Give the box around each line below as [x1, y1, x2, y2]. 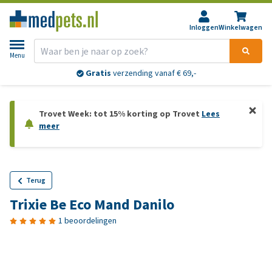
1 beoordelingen [58, 215, 117, 226]
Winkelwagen [219, 22, 262, 32]
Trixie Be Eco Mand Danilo [10, 195, 174, 214]
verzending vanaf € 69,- [110, 67, 196, 80]
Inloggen [189, 22, 219, 32]
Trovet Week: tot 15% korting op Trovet [39, 108, 202, 120]
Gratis [85, 67, 111, 80]
